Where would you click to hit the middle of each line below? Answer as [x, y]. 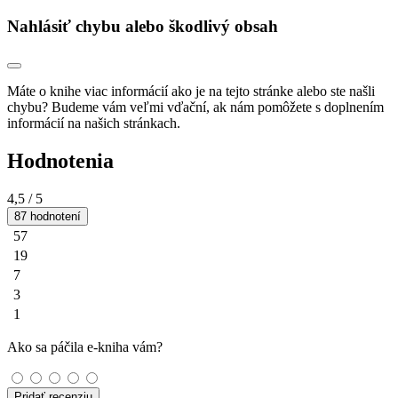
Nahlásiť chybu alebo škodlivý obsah [143, 26]
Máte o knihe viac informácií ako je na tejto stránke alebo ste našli [191, 91]
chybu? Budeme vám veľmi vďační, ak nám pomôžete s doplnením [195, 107]
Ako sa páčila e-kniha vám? [85, 346]
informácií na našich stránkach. [94, 123]
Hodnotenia [60, 160]
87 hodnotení [48, 216]
